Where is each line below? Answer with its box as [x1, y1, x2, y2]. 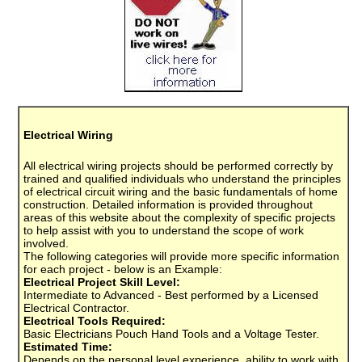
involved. [23, 236, 69, 250]
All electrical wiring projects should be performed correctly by [23, 158, 333, 172]
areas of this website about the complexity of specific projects [23, 210, 335, 224]
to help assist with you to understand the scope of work [23, 223, 304, 237]
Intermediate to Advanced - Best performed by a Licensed [23, 288, 318, 301]
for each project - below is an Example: [23, 262, 222, 276]
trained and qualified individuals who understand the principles [23, 171, 341, 185]
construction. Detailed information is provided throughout [23, 197, 313, 211]
